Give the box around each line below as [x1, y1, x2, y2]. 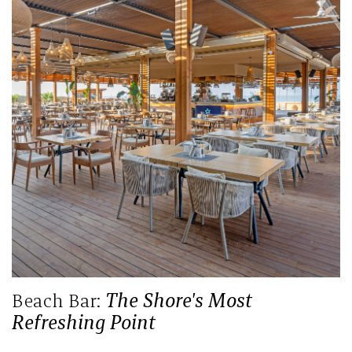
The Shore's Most [105, 288, 252, 312]
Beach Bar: [12, 288, 105, 312]
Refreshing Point [12, 310, 156, 334]
